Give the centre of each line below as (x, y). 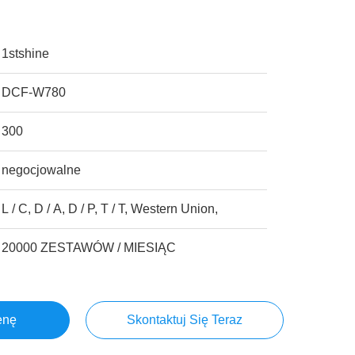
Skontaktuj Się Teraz (184, 320)
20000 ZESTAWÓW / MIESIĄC (89, 248)
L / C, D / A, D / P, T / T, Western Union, (110, 209)
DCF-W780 (34, 92)
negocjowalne (42, 170)
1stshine (26, 53)
